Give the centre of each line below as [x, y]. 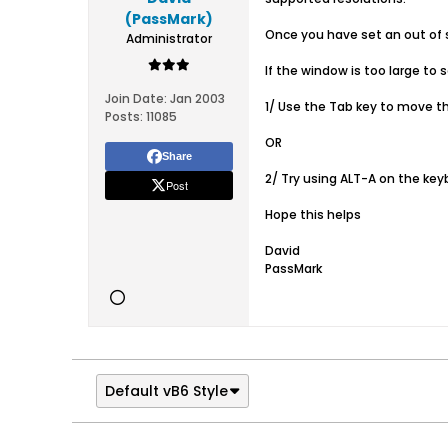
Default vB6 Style [166, 391]
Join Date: [136, 98]
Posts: [124, 116]
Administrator [169, 38]
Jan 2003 [197, 98]
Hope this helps [313, 214]
